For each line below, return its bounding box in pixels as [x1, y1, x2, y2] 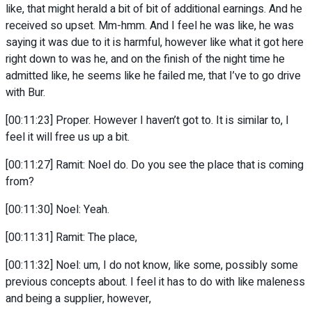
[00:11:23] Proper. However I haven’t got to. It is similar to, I [6, 112, 289, 130]
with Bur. [6, 84, 45, 102]
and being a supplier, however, [6, 290, 151, 308]
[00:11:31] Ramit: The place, [6, 229, 137, 247]
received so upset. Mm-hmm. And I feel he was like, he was [6, 17, 294, 35]
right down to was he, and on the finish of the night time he [6, 51, 285, 68]
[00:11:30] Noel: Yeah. [6, 201, 109, 219]
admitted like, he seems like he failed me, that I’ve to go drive [6, 68, 301, 85]
